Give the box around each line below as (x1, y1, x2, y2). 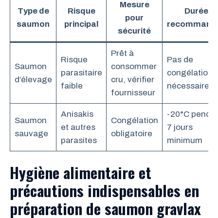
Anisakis (60, 109, 93, 119)
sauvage (14, 128, 48, 138)
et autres (60, 122, 95, 132)
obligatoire (110, 128, 152, 138)
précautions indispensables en (10, 179, 199, 201)
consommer (110, 61, 157, 71)
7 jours (166, 122, 193, 132)
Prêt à (110, 48, 134, 58)
